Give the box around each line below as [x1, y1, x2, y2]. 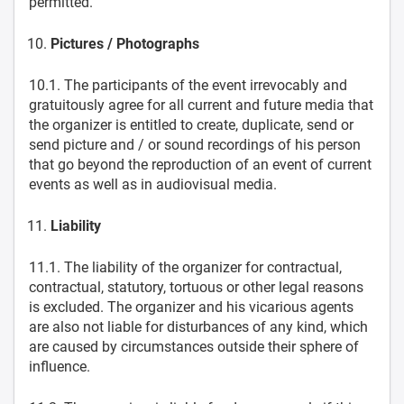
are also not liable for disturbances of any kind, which [29, 318, 368, 335]
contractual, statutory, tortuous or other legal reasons [29, 279, 363, 296]
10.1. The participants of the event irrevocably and [29, 77, 347, 94]
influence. [29, 358, 90, 375]
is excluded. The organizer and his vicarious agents [29, 298, 353, 316]
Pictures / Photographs [50, 35, 199, 52]
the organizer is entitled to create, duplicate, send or [29, 116, 353, 133]
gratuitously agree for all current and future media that [29, 96, 373, 114]
